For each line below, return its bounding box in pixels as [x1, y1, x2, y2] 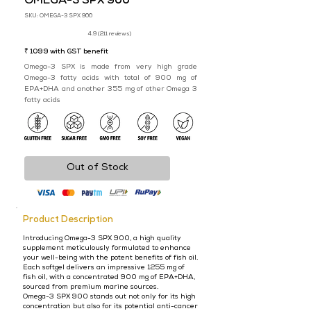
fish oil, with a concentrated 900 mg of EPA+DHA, [23, 274, 195, 281]
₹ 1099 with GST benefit [24, 48, 108, 56]
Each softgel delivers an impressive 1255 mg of [23, 264, 185, 271]
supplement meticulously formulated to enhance [23, 244, 191, 252]
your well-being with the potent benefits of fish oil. [23, 254, 198, 262]
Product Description [23, 215, 113, 225]
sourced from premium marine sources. [23, 283, 158, 291]
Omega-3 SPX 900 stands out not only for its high [23, 293, 196, 301]
